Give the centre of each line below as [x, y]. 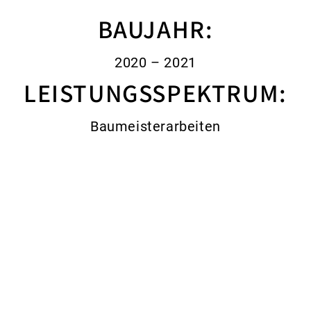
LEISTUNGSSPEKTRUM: [155, 93]
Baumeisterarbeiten [155, 127]
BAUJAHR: [155, 29]
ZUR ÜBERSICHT [155, 213]
